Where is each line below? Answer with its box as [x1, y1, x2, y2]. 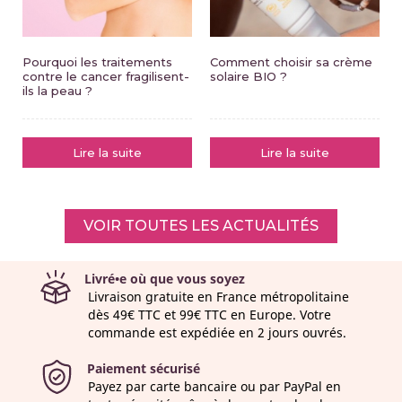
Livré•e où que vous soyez [83, 270, 245, 288]
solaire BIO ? [210, 69, 287, 84]
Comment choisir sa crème [210, 55, 372, 70]
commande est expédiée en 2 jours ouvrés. [88, 324, 346, 342]
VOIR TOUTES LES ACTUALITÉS [83, 217, 319, 235]
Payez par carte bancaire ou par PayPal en [88, 378, 341, 396]
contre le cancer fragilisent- [22, 69, 189, 84]
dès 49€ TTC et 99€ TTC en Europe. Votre [88, 306, 331, 324]
